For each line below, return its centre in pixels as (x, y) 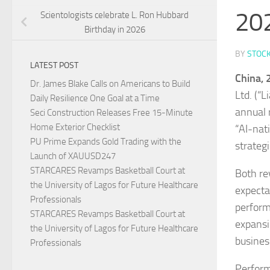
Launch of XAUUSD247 (73, 156)
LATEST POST (54, 66)
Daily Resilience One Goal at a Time (95, 99)
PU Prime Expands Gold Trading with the (106, 142)
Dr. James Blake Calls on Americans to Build (110, 84)
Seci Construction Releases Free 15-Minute (111, 113)
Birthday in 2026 (115, 30)
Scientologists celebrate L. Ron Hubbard (115, 15)
